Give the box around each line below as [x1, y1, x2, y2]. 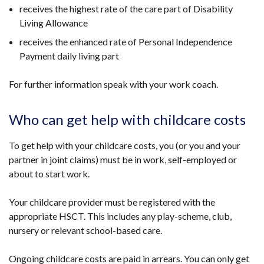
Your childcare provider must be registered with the [9, 196, 215, 207]
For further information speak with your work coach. [9, 78, 218, 90]
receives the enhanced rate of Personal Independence [19, 36, 232, 47]
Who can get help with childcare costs [9, 111, 246, 128]
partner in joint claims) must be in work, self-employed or [9, 154, 237, 165]
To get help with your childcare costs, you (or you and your [9, 140, 240, 151]
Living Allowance [19, 17, 88, 28]
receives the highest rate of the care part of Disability [19, 3, 233, 14]
